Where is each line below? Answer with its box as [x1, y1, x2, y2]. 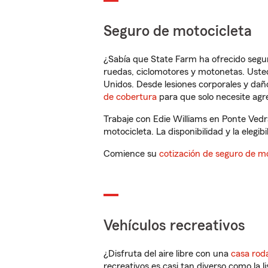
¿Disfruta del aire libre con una [103, 249, 231, 258]
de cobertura [103, 92, 157, 102]
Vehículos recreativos [103, 218, 245, 233]
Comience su [103, 149, 159, 159]
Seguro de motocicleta [103, 24, 252, 39]
